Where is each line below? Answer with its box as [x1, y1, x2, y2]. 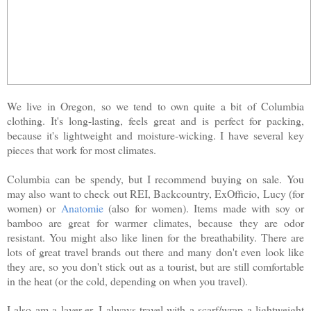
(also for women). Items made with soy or [103, 200, 305, 215]
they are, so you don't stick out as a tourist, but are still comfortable [7, 258, 304, 274]
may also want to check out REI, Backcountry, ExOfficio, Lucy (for [7, 185, 304, 201]
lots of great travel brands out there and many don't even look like [7, 244, 304, 259]
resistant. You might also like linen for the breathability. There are [7, 229, 304, 244]
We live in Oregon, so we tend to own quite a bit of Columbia [7, 98, 304, 113]
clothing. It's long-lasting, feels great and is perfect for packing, [7, 112, 304, 128]
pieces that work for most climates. [7, 142, 160, 157]
